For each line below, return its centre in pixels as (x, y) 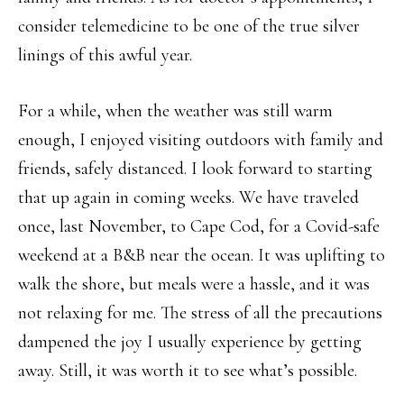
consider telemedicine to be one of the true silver (189, 26)
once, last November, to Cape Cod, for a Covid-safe (199, 226)
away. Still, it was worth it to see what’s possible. (188, 371)
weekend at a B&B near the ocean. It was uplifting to (202, 255)
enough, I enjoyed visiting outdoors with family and (201, 140)
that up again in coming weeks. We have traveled (188, 197)
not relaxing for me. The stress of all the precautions (200, 313)
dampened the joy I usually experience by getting (190, 342)
